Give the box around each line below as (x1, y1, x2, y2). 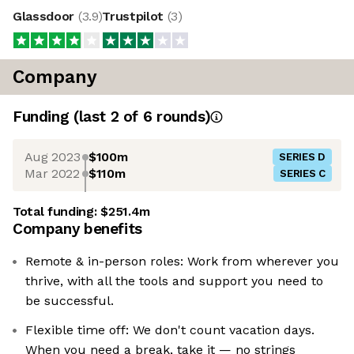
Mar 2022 (24, 165, 80, 181)
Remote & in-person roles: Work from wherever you (25, 254, 339, 269)
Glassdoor (13, 9, 78, 24)
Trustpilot (102, 9, 168, 24)
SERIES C (280, 168, 326, 180)
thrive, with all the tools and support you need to (25, 273, 323, 289)
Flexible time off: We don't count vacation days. (25, 322, 314, 338)
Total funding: (13, 204, 101, 220)
